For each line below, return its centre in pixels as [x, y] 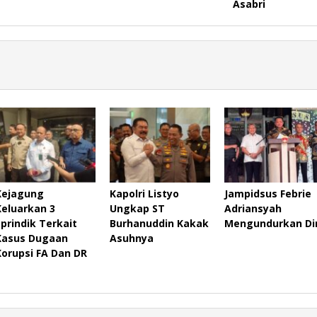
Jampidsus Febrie [267, 193]
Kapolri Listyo [144, 193]
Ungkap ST [137, 208]
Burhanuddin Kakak [159, 223]
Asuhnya [131, 238]
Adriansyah [253, 208]
